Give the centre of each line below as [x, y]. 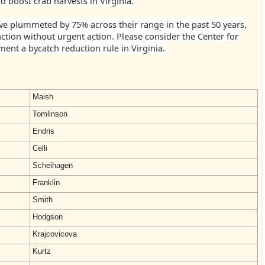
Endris [43, 131]
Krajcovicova [55, 234]
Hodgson [48, 217]
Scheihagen [53, 165]
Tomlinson [50, 114]
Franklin [46, 182]
